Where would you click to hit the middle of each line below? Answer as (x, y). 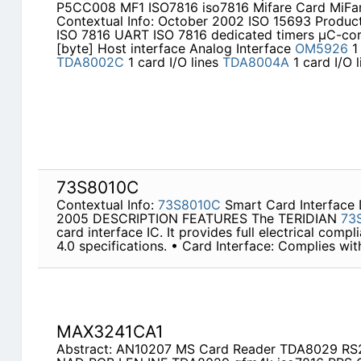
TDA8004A (255, 62)
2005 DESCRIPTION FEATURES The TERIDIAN (198, 219)
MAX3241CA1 (110, 332)
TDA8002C (90, 62)
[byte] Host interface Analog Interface (175, 49)
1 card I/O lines (173, 62)
